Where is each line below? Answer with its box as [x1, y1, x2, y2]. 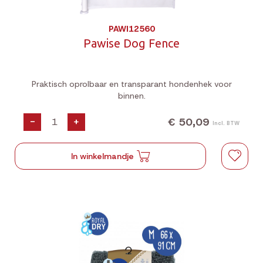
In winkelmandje [71, 151, 134, 161]
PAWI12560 [108, 23, 155, 34]
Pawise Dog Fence [83, 36, 180, 50]
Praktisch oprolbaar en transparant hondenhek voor [31, 79, 232, 89]
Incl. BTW [213, 119, 240, 127]
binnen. [117, 90, 146, 101]
